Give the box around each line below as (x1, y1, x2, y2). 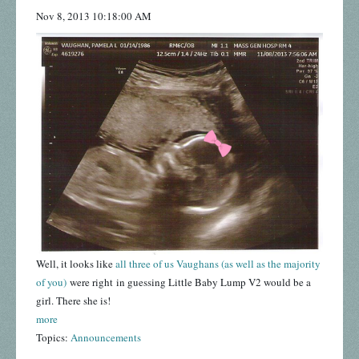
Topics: (36, 330, 71, 345)
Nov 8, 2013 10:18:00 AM (36, 9, 151, 24)
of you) (36, 275, 67, 290)
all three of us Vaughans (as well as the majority (115, 256, 321, 272)
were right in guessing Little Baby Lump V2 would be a (67, 275, 311, 290)
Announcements (71, 330, 141, 345)
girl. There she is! (36, 293, 114, 309)
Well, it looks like (36, 256, 115, 272)
